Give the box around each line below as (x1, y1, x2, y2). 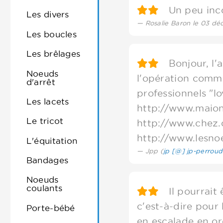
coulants (26, 183, 63, 193)
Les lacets (26, 96, 69, 106)
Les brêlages (26, 49, 81, 59)
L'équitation (26, 135, 78, 145)
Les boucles (26, 29, 77, 39)
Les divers (26, 9, 69, 19)
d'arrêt (26, 77, 55, 87)
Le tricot (26, 116, 64, 126)
